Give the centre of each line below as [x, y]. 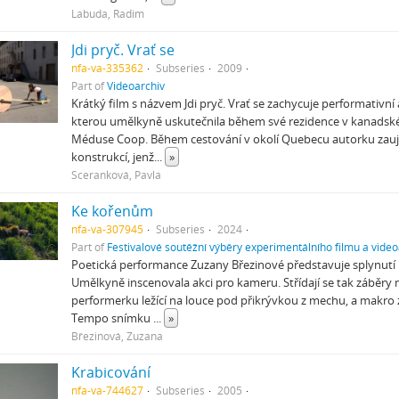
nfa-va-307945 [107, 229]
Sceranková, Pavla [116, 175]
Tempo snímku [112, 318]
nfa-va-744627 [107, 390]
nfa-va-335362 [107, 68]
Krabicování [110, 372]
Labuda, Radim [107, 13]
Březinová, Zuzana [117, 336]
